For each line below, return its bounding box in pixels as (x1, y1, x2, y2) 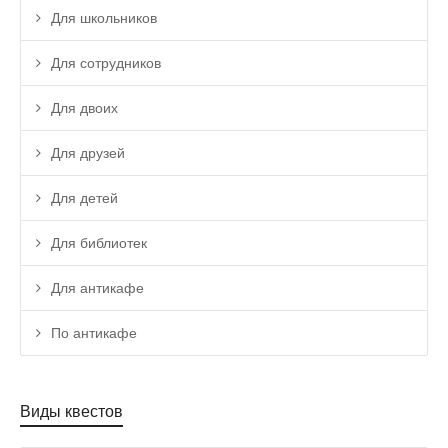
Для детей (51, 190, 118, 207)
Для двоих (51, 100, 118, 117)
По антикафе (51, 325, 137, 342)
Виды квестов (20, 403, 123, 421)
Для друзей (51, 145, 125, 162)
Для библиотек (51, 235, 147, 252)
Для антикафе (51, 280, 144, 297)
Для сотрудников (51, 55, 161, 72)
